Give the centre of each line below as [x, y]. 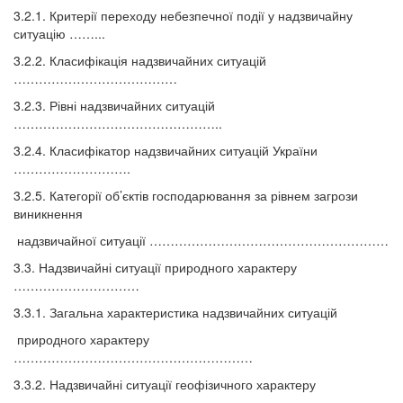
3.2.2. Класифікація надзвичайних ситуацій [140, 61]
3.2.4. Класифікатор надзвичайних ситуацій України [166, 151]
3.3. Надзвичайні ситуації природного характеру [155, 268]
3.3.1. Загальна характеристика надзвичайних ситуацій [175, 313]
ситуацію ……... [59, 34]
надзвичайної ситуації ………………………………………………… [201, 241]
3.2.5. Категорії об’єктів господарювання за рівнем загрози [186, 196]
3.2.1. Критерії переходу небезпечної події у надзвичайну [183, 16]
